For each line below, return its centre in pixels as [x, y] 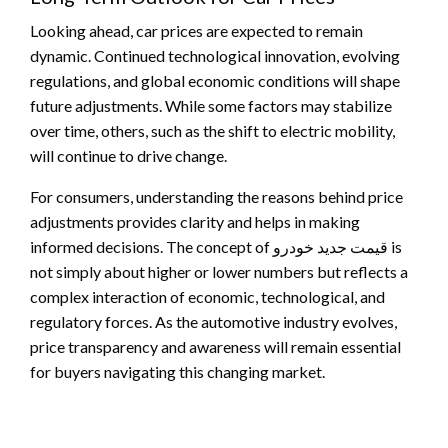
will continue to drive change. [128, 155]
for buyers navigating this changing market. [177, 371]
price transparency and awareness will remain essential [215, 346]
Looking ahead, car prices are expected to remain [196, 30]
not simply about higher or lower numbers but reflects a [219, 271]
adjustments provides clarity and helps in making [195, 221]
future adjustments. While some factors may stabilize [211, 105]
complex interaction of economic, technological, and [207, 296]
